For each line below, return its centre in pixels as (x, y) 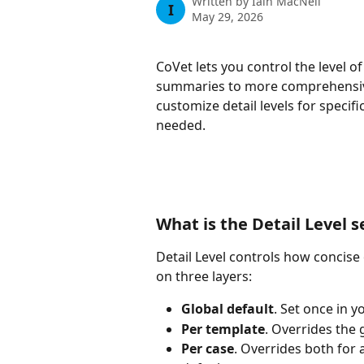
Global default (227, 309)
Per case (208, 349)
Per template (223, 329)
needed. (181, 125)
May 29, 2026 (227, 17)
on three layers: (204, 277)
